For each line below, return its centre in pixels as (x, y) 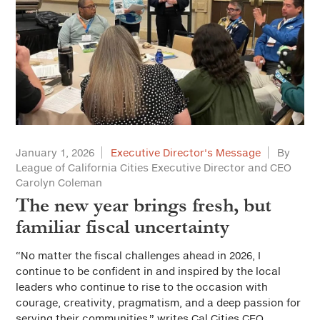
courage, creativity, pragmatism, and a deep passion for (158, 302)
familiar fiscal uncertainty (122, 227)
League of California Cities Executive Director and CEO (154, 167)
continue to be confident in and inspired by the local (148, 271)
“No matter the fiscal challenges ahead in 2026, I (138, 255)
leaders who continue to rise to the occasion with (142, 287)
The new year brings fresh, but (144, 205)
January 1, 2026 (55, 152)
